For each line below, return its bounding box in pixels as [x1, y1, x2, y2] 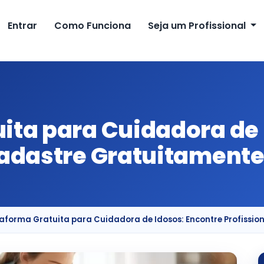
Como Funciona [54, 19, 131, 32]
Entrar [8, 19, 38, 32]
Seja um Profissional [147, 19, 248, 32]
